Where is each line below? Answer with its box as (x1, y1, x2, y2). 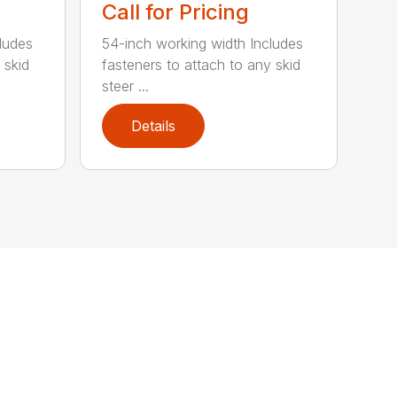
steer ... (102, 77, 150, 96)
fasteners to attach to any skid (102, 56, 301, 74)
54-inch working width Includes (102, 35, 304, 53)
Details (131, 117, 176, 136)
